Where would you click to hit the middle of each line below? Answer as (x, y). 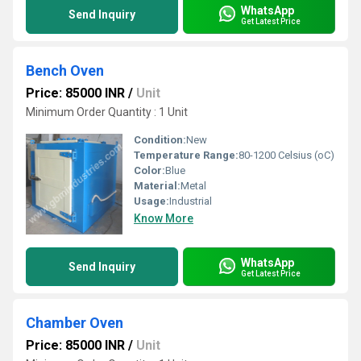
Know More (164, 218)
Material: (157, 186)
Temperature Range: (186, 155)
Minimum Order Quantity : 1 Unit (107, 112)
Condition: (160, 140)
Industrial (191, 201)
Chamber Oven (75, 323)
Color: (149, 170)
